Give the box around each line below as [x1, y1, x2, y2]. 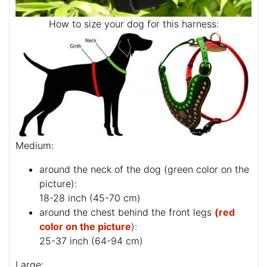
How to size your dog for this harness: [48, 18, 219, 30]
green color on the [167, 163, 249, 176]
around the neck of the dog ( [39, 163, 167, 176]
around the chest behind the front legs [39, 206, 215, 219]
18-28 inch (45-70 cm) [39, 192, 141, 204]
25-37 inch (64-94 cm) [39, 235, 143, 247]
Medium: [15, 139, 54, 152]
